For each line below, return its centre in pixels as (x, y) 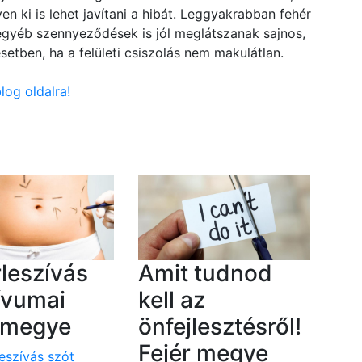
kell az (171, 300)
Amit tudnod (205, 274)
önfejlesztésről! (219, 327)
